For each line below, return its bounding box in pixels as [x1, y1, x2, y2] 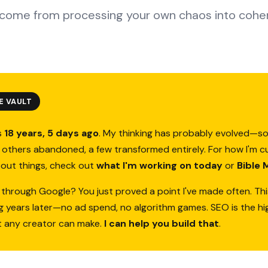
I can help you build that [104, 217, 219, 230]
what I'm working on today [96, 159, 223, 172]
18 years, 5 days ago [4, 127, 99, 139]
